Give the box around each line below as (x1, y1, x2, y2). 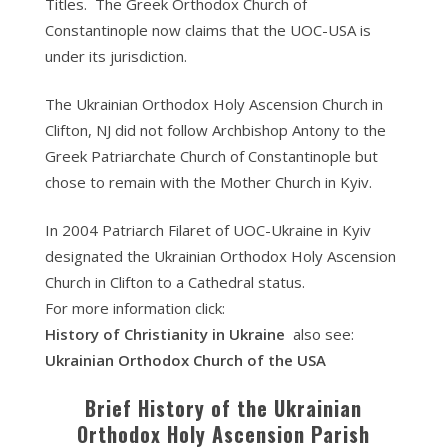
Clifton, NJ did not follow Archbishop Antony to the (44, 120, 386, 140)
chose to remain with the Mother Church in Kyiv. (44, 172, 372, 192)
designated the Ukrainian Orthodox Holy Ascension (44, 246, 396, 266)
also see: (284, 324, 354, 344)
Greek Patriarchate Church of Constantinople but (44, 146, 378, 166)
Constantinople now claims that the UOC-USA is (44, 20, 371, 40)
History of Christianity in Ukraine (44, 324, 285, 344)
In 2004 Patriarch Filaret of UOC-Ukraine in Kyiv (44, 220, 371, 240)
